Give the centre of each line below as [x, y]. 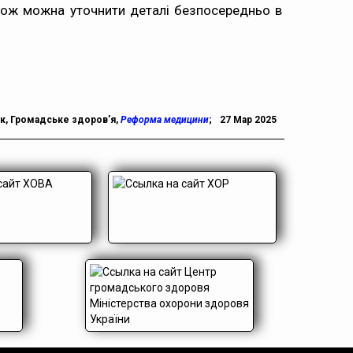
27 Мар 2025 [248, 120]
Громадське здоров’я [63, 120]
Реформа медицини [165, 120]
